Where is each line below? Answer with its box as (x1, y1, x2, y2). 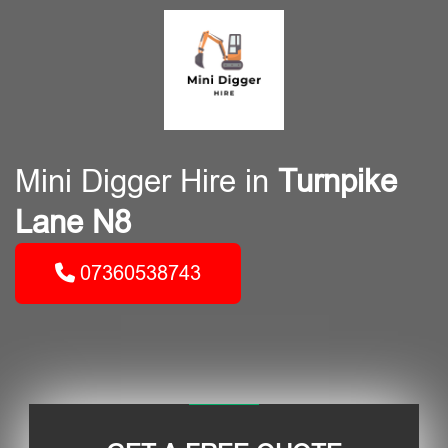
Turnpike (278, 164, 397, 199)
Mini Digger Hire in (15, 164, 278, 199)
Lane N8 (15, 205, 131, 240)
